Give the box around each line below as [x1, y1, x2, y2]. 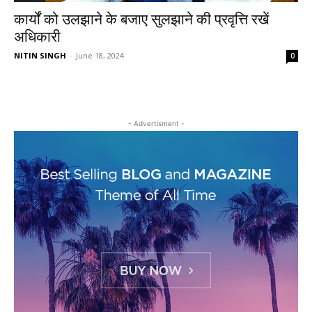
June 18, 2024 [76, 50, 124, 61]
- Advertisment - [127, 119, 185, 127]
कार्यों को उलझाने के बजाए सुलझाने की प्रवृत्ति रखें [14, 11, 269, 28]
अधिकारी [14, 29, 61, 45]
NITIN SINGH [14, 50, 66, 61]
